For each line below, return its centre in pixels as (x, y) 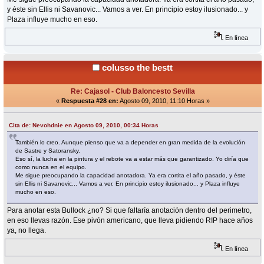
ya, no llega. (27, 231)
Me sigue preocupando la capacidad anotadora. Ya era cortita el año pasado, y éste (131, 176)
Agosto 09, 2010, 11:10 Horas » (164, 101)
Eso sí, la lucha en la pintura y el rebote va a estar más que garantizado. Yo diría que (132, 159)
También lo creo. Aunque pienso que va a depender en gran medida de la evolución (131, 143)
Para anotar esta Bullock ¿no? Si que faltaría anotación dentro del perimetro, (130, 211)
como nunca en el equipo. (51, 167)
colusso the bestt (137, 68)
